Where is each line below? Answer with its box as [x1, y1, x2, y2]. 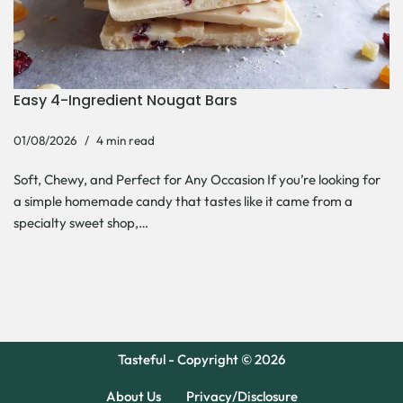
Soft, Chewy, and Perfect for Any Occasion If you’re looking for [13, 171, 381, 189]
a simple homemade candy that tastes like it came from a [13, 193, 353, 210]
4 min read [96, 132, 155, 149]
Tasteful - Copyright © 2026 [118, 351, 285, 369]
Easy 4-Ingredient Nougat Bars [13, 90, 237, 112]
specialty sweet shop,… [13, 214, 151, 232]
